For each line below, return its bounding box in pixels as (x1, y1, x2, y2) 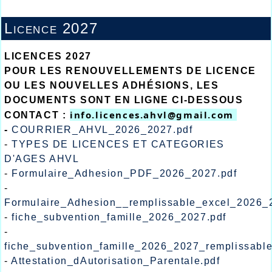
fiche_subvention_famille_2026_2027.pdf (12, 212, 227, 223)
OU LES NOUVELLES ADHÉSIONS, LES (4, 80, 219, 91)
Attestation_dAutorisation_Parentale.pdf (11, 256, 220, 267)
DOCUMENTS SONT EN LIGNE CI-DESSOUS (4, 95, 243, 106)
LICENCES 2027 (4, 51, 92, 62)
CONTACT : (4, 110, 70, 121)
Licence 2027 (4, 20, 98, 37)
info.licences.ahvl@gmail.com (70, 109, 237, 121)
